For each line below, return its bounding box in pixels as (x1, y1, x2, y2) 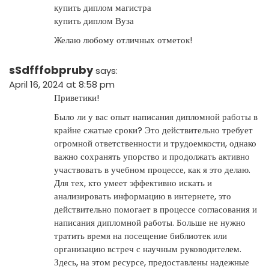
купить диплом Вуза (54, 14, 134, 27)
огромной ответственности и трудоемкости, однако (54, 136, 256, 150)
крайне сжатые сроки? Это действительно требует (54, 123, 253, 136)
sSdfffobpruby (9, 62, 93, 77)
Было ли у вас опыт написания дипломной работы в (54, 110, 258, 123)
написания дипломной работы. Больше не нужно (54, 216, 246, 229)
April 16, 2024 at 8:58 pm (9, 77, 115, 91)
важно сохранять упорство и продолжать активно (54, 150, 250, 163)
